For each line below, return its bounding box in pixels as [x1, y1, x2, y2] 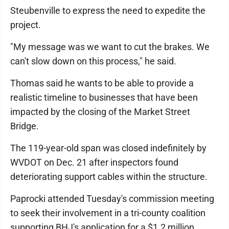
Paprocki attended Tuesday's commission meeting [10, 193, 214, 204]
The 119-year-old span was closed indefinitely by [10, 143, 207, 154]
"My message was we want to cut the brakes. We [10, 41, 210, 53]
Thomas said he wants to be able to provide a [10, 78, 194, 89]
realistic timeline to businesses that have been [10, 92, 198, 103]
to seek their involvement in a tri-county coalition [10, 208, 205, 219]
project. [10, 19, 41, 31]
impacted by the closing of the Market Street [10, 106, 190, 118]
